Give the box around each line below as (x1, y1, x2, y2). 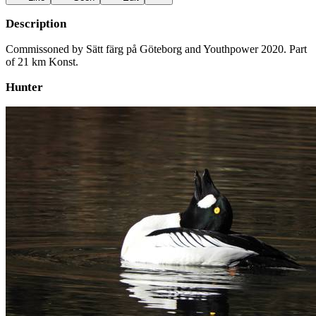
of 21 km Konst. (6, 56, 78, 68)
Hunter (6, 80, 43, 94)
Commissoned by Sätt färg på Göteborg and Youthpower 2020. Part (6, 43, 307, 55)
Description (6, 17, 66, 30)
